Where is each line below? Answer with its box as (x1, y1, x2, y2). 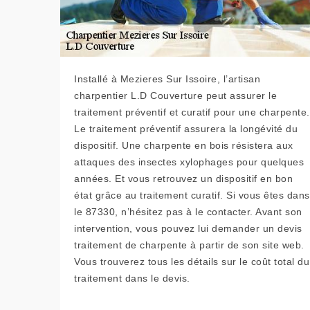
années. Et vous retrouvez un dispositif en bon (74, 173, 293, 184)
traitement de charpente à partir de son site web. (74, 239, 304, 250)
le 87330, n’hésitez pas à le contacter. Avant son (74, 206, 302, 217)
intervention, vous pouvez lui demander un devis (74, 223, 302, 234)
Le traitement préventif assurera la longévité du (74, 123, 298, 134)
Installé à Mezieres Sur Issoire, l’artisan (74, 73, 260, 84)
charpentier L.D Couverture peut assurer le (74, 90, 277, 101)
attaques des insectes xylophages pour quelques (74, 156, 304, 167)
